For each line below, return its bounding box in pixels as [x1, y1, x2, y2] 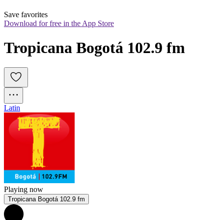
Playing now [4, 185, 43, 194]
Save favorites [4, 10, 48, 19]
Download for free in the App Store [4, 19, 114, 28]
